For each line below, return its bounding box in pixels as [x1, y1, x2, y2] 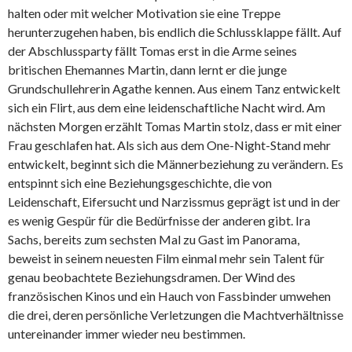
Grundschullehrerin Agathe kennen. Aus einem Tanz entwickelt [8, 81, 340, 97]
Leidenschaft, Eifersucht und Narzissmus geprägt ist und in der [8, 194, 340, 210]
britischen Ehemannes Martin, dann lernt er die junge [8, 62, 287, 78]
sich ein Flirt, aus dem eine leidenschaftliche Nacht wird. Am [8, 100, 325, 115]
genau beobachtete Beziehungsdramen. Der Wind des [8, 269, 295, 285]
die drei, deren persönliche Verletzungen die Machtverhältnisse [8, 307, 343, 323]
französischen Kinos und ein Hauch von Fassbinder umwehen [8, 288, 331, 304]
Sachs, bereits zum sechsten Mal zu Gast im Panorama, [8, 232, 299, 247]
